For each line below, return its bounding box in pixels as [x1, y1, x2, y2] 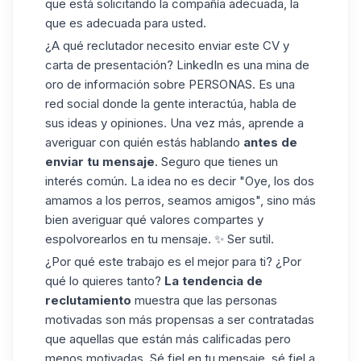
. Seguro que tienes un [155, 153, 278, 169]
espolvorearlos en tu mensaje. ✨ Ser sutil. [45, 230, 274, 247]
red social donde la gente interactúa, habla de [45, 95, 297, 111]
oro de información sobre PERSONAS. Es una [45, 76, 295, 92]
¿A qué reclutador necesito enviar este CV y [45, 37, 289, 53]
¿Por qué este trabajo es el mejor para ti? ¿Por [45, 253, 301, 269]
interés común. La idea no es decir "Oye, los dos [45, 172, 314, 189]
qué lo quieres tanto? [45, 272, 164, 288]
